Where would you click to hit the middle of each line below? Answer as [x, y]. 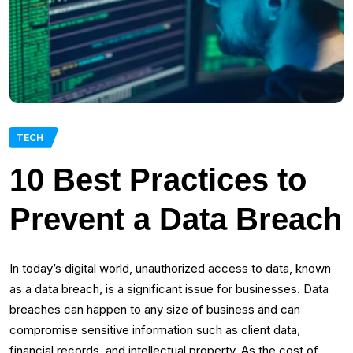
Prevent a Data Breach [176, 219]
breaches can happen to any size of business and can [155, 309]
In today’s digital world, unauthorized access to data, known [170, 268]
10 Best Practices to [158, 179]
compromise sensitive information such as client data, [155, 329]
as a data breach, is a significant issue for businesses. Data [169, 288]
